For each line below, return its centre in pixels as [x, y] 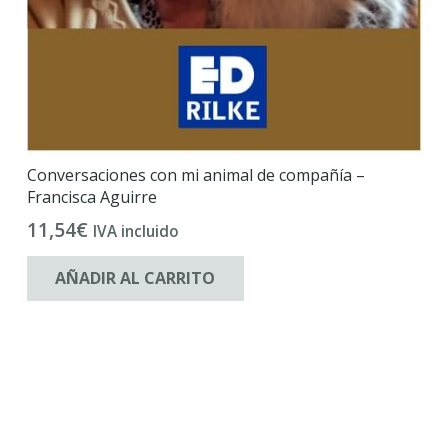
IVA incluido [135, 232]
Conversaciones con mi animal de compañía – [195, 174]
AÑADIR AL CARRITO [135, 277]
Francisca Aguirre [91, 196]
